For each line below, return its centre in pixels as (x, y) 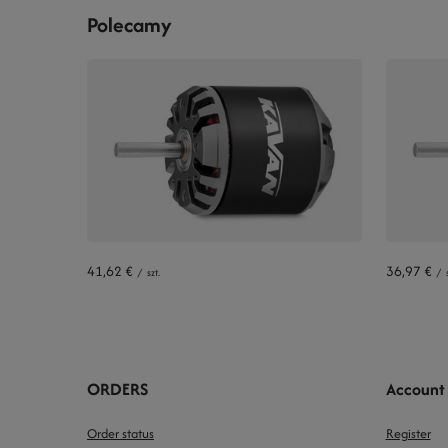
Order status (120, 433)
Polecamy (129, 24)
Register (408, 433)
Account (415, 388)
